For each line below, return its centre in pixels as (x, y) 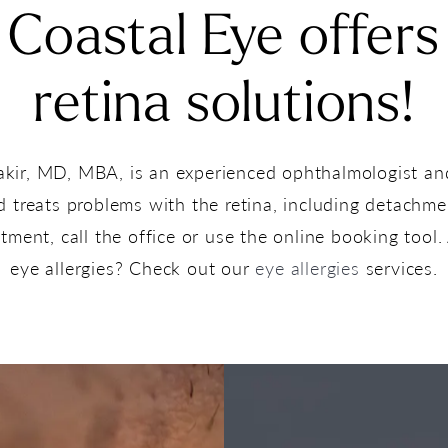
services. (398, 267)
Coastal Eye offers (224, 39)
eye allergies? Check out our (133, 267)
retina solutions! (224, 106)
